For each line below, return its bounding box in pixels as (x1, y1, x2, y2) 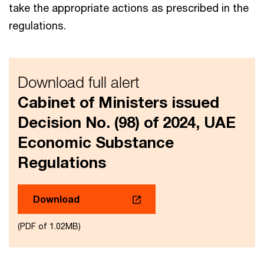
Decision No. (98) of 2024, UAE (18, 113, 236, 131)
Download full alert (18, 73, 140, 91)
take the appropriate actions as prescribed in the (9, 1, 249, 14)
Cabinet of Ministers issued (18, 93, 219, 111)
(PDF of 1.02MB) (18, 221, 81, 231)
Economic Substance (18, 133, 174, 151)
